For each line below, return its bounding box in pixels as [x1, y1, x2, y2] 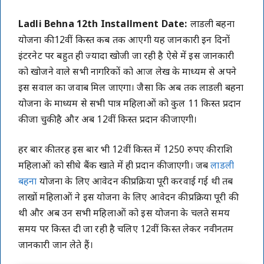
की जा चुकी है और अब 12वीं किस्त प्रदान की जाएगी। [18, 114, 197, 127]
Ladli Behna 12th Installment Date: [18, 19, 190, 31]
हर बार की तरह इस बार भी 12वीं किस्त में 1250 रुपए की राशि [18, 144, 232, 157]
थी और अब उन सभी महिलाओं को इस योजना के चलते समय [18, 208, 230, 220]
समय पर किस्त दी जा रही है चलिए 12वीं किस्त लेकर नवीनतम [18, 224, 234, 236]
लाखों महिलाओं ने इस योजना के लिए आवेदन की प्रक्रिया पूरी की [18, 192, 236, 204]
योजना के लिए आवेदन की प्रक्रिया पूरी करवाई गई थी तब [37, 176, 233, 189]
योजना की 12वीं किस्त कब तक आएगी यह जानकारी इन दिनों [18, 35, 230, 47]
